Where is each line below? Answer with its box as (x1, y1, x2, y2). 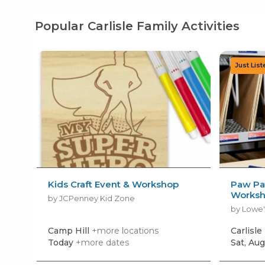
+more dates (75, 237, 129, 248)
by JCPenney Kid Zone (47, 193, 135, 203)
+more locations (91, 225, 159, 236)
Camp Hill (47, 225, 92, 236)
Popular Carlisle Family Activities (35, 19, 240, 33)
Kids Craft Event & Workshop (47, 178, 179, 190)
